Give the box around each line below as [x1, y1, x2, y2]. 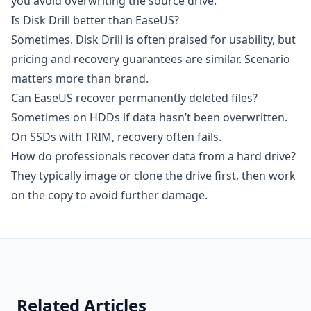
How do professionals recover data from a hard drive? [11, 149, 296, 164]
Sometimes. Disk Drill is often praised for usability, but [11, 32, 296, 47]
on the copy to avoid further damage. [11, 187, 208, 203]
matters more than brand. [11, 71, 149, 86]
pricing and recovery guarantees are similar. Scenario [11, 51, 290, 67]
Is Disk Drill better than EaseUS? [11, 12, 179, 28]
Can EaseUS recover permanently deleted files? [11, 90, 258, 106]
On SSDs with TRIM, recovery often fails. [11, 129, 221, 144]
